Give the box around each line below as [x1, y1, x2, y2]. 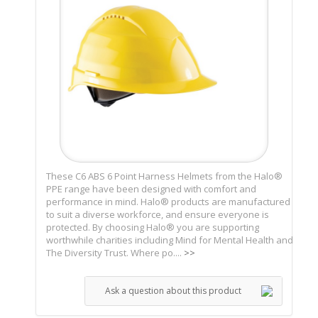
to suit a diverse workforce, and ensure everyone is [46, 207, 269, 221]
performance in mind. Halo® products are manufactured [46, 194, 290, 208]
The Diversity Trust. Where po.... [46, 246, 184, 259]
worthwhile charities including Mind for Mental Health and [46, 233, 293, 246]
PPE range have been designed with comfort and [46, 182, 256, 195]
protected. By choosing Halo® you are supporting [46, 220, 259, 234]
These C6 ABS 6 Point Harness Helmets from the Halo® [46, 169, 283, 182]
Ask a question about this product [105, 284, 241, 297]
